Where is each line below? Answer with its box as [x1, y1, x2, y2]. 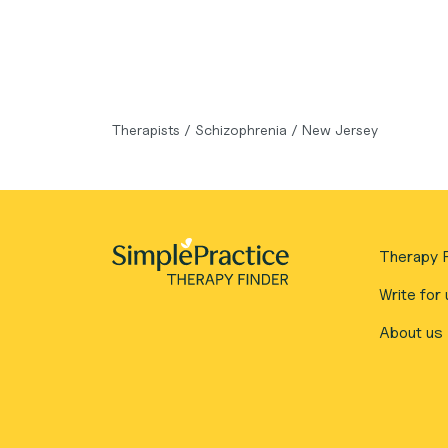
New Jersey [302, 121, 378, 138]
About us [378, 323, 443, 342]
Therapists [112, 121, 184, 138]
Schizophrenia [195, 121, 291, 138]
